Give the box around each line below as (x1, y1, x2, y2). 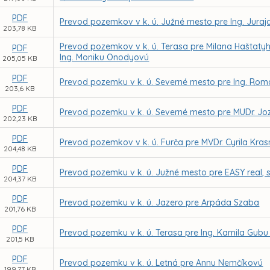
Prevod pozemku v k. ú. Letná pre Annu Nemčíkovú (60, 257, 263, 268)
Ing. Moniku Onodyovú (60, 52, 149, 63)
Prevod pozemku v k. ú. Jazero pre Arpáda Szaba (60, 197, 260, 208)
